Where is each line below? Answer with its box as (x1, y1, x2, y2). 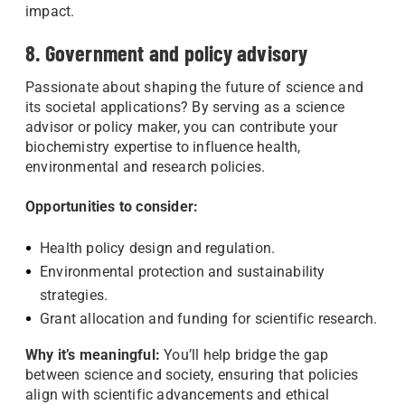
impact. (25, 3, 75, 20)
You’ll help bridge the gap (160, 346, 329, 363)
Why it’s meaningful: (25, 346, 160, 363)
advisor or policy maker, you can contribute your (25, 118, 338, 136)
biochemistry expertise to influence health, (25, 138, 301, 155)
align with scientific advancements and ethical (25, 386, 330, 403)
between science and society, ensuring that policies (25, 366, 359, 383)
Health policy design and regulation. (40, 240, 276, 257)
